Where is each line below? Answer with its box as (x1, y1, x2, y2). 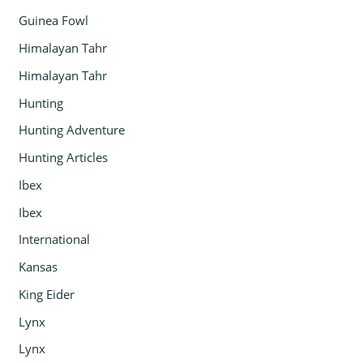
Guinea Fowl (19, 12, 89, 29)
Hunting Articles (19, 149, 109, 166)
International (19, 231, 91, 248)
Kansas (19, 258, 58, 275)
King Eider (19, 285, 75, 302)
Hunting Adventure (19, 122, 126, 139)
